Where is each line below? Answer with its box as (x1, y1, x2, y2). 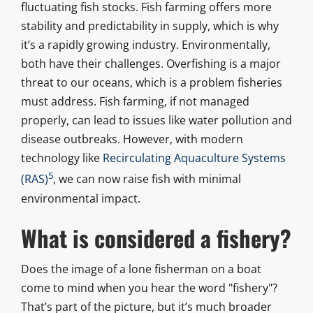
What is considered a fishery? (20, 221, 291, 255)
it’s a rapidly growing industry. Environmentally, (20, 37, 270, 53)
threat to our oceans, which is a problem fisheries (20, 75, 282, 91)
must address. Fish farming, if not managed (20, 94, 249, 110)
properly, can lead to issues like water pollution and (20, 112, 292, 129)
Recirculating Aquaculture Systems (102, 150, 286, 166)
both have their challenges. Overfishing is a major (20, 56, 281, 72)
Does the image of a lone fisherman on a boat (20, 261, 261, 277)
